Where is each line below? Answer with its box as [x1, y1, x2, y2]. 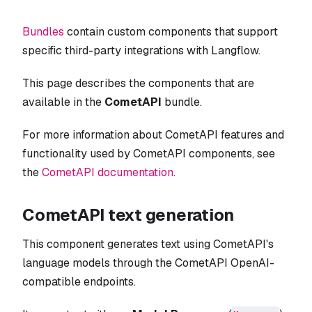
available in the [22, 94, 104, 109]
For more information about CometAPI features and [22, 127, 284, 142]
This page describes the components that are [22, 75, 254, 91]
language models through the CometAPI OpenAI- [22, 255, 274, 270]
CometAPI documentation [42, 164, 173, 180]
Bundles [22, 24, 64, 39]
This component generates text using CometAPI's [22, 236, 274, 251]
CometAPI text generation [22, 203, 235, 226]
